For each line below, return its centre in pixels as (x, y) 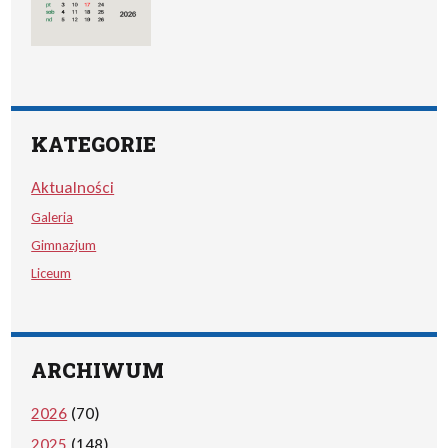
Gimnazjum (64, 245)
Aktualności (73, 187)
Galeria (52, 217)
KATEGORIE (94, 144)
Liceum (51, 273)
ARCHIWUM (98, 370)
